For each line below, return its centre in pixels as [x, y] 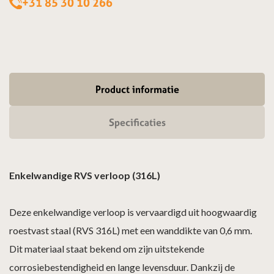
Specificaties [137, 122]
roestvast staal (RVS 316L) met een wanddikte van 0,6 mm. [131, 230]
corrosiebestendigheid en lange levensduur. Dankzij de [122, 267]
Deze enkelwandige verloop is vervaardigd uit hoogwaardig [133, 212]
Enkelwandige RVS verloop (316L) [85, 175]
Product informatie [137, 89]
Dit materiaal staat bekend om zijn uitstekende [107, 248]
